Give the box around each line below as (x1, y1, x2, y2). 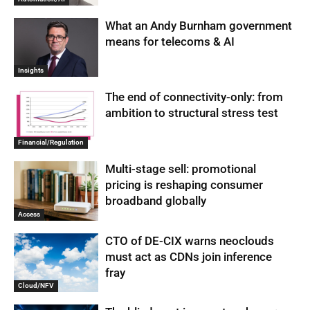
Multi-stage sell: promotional (105, 161, 257, 176)
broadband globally (105, 193, 207, 208)
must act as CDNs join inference (105, 249, 273, 264)
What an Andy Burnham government (105, 18, 293, 33)
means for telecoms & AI (105, 34, 235, 48)
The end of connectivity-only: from (105, 90, 284, 104)
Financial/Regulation (18, 138, 84, 146)
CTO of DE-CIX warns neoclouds (105, 233, 275, 248)
